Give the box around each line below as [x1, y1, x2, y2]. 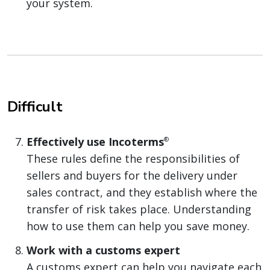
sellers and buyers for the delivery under [27, 168, 237, 183]
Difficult [7, 97, 63, 117]
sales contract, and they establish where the [27, 185, 257, 200]
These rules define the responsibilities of [27, 151, 240, 166]
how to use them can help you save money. [27, 219, 250, 234]
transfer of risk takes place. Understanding [27, 202, 251, 217]
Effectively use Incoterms [27, 134, 164, 149]
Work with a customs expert [27, 243, 180, 258]
